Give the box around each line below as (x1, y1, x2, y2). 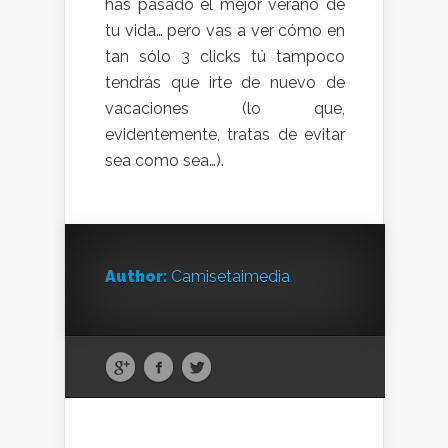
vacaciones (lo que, (105, 98, 345, 118)
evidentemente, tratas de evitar (105, 124, 345, 144)
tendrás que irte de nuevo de (105, 72, 345, 92)
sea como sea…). (105, 150, 224, 170)
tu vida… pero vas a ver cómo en (105, 20, 345, 40)
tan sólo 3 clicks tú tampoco (105, 46, 345, 66)
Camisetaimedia (171, 266, 290, 286)
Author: (105, 266, 167, 286)
